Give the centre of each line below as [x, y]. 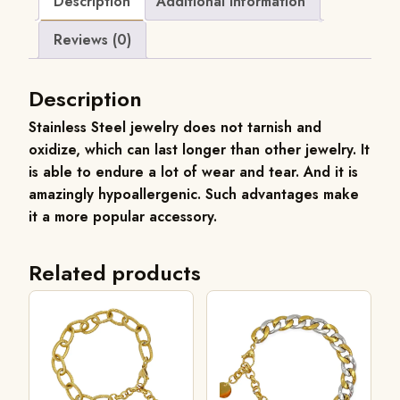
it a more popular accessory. [123, 216]
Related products [115, 272]
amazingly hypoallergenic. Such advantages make [194, 194]
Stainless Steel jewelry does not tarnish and [175, 127]
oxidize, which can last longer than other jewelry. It [199, 149]
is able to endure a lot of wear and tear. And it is [193, 171]
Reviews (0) [92, 40]
